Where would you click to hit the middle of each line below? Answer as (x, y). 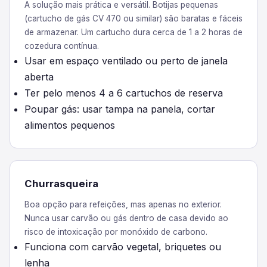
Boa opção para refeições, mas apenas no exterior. (123, 204)
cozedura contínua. (62, 46)
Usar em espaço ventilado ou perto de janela (126, 61)
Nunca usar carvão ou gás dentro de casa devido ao (126, 218)
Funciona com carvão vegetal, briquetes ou (123, 247)
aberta (39, 77)
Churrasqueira (61, 184)
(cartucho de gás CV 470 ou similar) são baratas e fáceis (133, 18)
